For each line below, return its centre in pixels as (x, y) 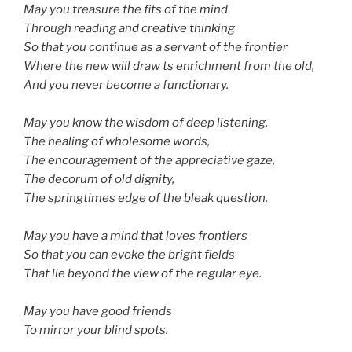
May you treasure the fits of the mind (126, 10)
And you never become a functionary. (126, 85)
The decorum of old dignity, (99, 180)
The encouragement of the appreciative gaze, (149, 161)
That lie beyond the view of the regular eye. (143, 274)
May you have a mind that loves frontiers (136, 236)
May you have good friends (98, 312)
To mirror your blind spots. (96, 330)
